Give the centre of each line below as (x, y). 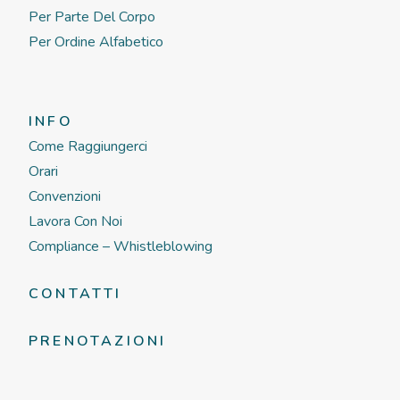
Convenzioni (65, 196)
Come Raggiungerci (88, 146)
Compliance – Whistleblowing (121, 246)
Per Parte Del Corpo (92, 17)
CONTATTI (75, 294)
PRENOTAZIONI (98, 341)
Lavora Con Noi (75, 221)
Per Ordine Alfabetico (96, 42)
